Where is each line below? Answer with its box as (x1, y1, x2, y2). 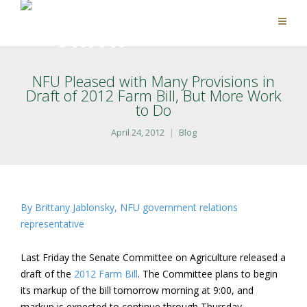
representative (21, 217, 84, 230)
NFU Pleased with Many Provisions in (32, 71, 275, 91)
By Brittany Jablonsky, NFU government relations (21, 201, 238, 214)
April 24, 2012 (110, 127, 164, 138)
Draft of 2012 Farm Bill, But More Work (26, 86, 281, 106)
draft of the (21, 267, 74, 280)
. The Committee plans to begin (138, 267, 278, 280)
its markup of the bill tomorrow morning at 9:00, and (21, 284, 254, 297)
